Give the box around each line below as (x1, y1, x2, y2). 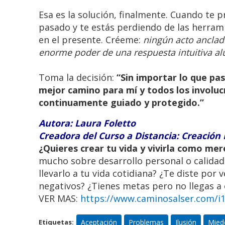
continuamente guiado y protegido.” (39, 96, 204, 109)
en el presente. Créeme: (39, 34, 144, 46)
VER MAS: (39, 192, 81, 205)
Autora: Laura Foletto (39, 117, 136, 130)
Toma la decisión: (39, 71, 117, 84)
